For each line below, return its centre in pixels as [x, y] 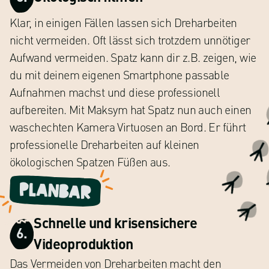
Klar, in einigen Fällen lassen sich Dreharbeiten [123, 22]
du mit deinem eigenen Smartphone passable [119, 74]
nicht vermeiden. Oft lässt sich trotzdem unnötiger [130, 40]
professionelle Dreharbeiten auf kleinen [104, 144]
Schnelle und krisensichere [116, 222]
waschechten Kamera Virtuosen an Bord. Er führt [128, 127]
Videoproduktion [83, 243]
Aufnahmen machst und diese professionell [115, 92]
